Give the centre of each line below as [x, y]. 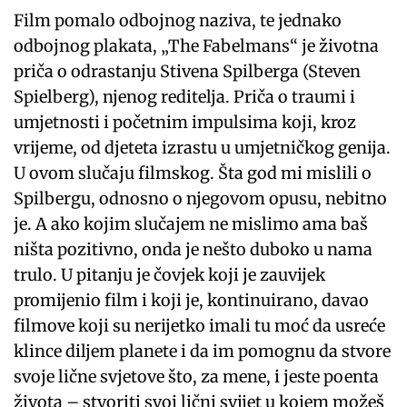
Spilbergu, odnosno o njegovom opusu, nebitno [201, 199]
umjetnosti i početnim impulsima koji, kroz [185, 123]
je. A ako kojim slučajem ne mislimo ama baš [191, 224]
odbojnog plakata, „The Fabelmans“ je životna [197, 46]
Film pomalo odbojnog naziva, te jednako [178, 21]
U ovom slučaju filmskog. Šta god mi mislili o [193, 174]
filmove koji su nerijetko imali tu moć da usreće [200, 326]
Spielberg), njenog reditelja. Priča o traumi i [185, 97]
